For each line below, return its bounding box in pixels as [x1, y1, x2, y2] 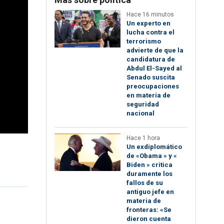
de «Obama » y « [126, 152, 177, 160]
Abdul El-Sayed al [126, 64, 182, 72]
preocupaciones [126, 82, 179, 90]
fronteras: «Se [126, 206, 171, 214]
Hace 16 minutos [126, 11, 174, 18]
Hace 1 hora [126, 134, 160, 142]
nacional [126, 109, 154, 117]
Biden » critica [126, 161, 172, 169]
